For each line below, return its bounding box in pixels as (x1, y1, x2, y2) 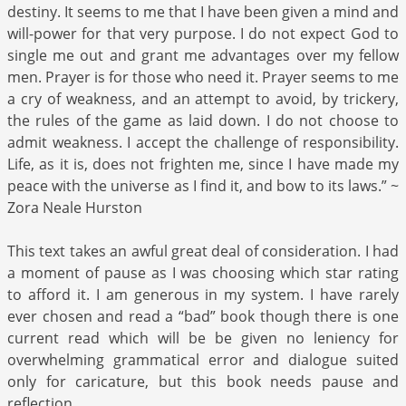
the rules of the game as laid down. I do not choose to (7, 111, 399, 131)
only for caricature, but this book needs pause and (7, 372, 399, 392)
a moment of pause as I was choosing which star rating (7, 263, 399, 284)
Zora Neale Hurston (7, 198, 142, 218)
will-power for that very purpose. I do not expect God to (7, 24, 399, 44)
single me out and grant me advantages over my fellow (7, 45, 399, 66)
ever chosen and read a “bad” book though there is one (7, 306, 399, 327)
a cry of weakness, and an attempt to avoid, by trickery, (7, 89, 399, 110)
